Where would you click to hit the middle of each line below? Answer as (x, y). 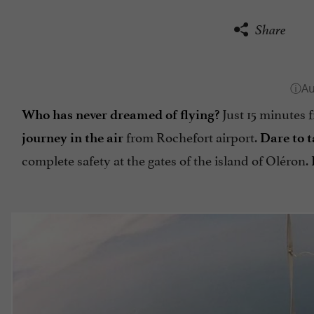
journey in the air (73, 138)
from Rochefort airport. (192, 136)
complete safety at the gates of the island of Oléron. (166, 159)
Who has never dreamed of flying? (121, 115)
